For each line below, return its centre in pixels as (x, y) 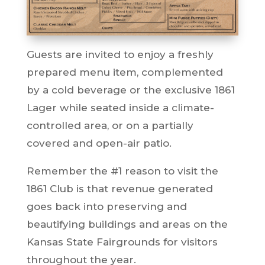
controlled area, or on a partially (110, 125)
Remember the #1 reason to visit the (122, 171)
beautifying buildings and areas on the (127, 224)
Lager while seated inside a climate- (120, 107)
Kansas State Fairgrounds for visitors (122, 242)
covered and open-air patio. (100, 143)
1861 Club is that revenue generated (119, 188)
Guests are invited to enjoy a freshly (120, 54)
